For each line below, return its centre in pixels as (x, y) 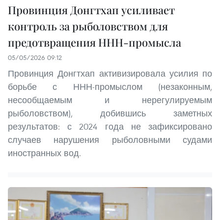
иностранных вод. (44, 153)
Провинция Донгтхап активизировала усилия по (110, 73)
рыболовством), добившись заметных (110, 113)
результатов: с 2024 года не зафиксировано (110, 126)
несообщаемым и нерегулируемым (110, 100)
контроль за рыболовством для (88, 26)
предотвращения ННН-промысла (95, 42)
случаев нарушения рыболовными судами (110, 139)
